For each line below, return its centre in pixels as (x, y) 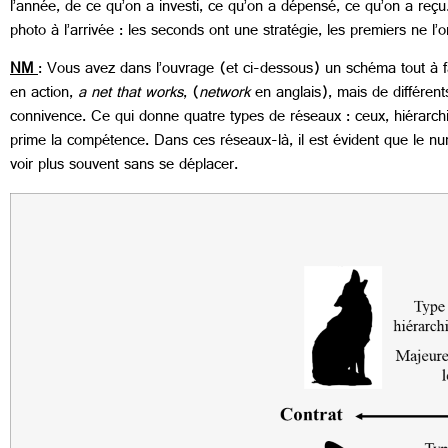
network (224, 95)
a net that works (130, 95)
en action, (44, 95)
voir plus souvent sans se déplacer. (124, 167)
